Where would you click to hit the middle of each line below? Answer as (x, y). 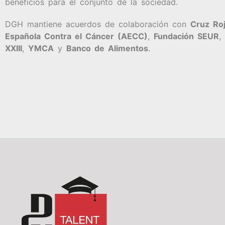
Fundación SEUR (186, 36)
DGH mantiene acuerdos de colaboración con (98, 24)
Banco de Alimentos (107, 48)
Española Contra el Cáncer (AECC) (76, 36)
